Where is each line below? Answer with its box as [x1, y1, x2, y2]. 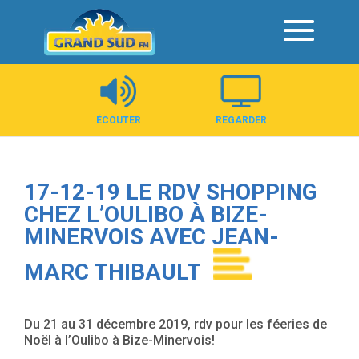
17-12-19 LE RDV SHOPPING [24, 179, 317, 205]
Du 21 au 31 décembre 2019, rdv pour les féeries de [24, 317, 327, 332]
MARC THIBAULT [24, 259, 201, 285]
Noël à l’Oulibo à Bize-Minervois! [24, 333, 215, 348]
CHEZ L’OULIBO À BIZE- [24, 201, 268, 228]
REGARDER [215, 115, 267, 126]
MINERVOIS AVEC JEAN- [24, 224, 279, 250]
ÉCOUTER [95, 115, 141, 126]
